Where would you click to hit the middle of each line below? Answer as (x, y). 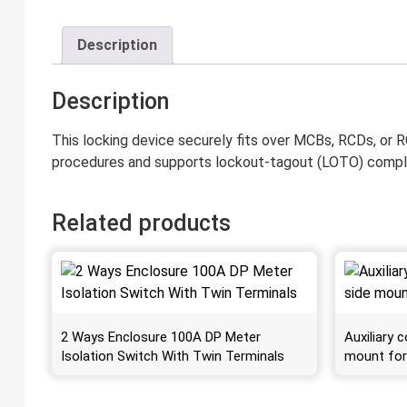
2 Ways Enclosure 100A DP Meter (160, 337)
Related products (141, 223)
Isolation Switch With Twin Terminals (172, 356)
